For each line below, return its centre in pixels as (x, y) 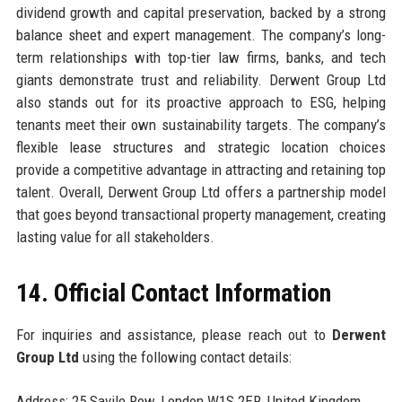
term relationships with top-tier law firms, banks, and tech (201, 58)
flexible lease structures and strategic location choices (201, 148)
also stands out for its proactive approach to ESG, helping (201, 103)
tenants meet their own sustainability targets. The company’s (201, 125)
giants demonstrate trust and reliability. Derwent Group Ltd (201, 80)
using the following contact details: (185, 358)
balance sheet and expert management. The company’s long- (201, 35)
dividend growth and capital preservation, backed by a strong (201, 13)
